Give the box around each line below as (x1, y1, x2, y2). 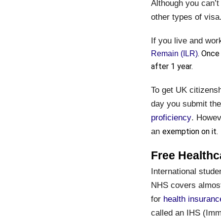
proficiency (150, 112, 191, 122)
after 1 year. (150, 61, 193, 71)
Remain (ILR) (150, 49, 198, 58)
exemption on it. (162, 126, 218, 136)
